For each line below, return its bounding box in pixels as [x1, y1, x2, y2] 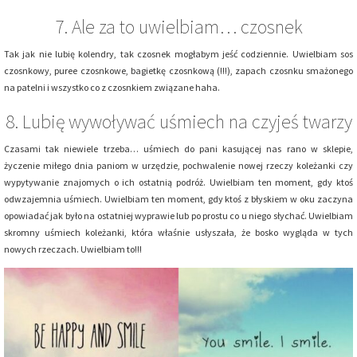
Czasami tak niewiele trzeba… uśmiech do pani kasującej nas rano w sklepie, [4, 143, 353, 155]
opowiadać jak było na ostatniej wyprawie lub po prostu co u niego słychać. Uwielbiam [4, 210, 353, 222]
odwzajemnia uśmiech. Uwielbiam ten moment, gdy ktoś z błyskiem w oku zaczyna [4, 193, 353, 206]
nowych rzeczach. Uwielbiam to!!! [4, 243, 142, 256]
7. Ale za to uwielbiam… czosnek [54, 14, 303, 40]
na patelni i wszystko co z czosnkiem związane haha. [4, 81, 220, 94]
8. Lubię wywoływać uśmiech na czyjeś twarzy [5, 109, 352, 135]
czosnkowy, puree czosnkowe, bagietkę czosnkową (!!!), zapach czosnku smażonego [4, 65, 353, 77]
